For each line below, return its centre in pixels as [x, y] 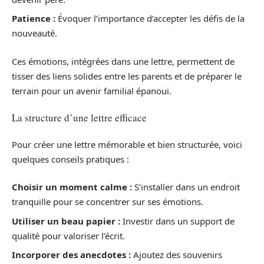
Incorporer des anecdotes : [71, 255]
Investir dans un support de [177, 221]
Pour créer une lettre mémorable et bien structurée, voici [127, 144]
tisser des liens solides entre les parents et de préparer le [127, 76]
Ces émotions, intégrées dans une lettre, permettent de [123, 61]
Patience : [34, 19]
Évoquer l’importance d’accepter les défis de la [150, 19]
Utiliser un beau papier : [66, 221]
